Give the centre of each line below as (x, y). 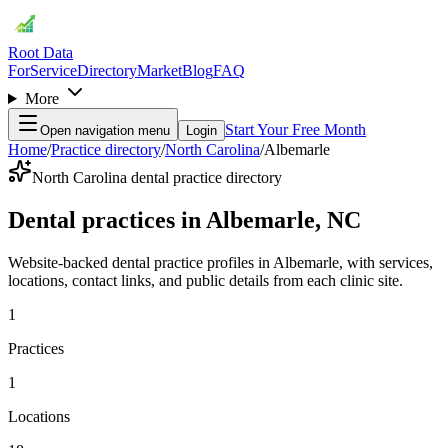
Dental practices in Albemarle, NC (184, 219)
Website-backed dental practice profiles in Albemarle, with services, (220, 262)
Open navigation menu (105, 130)
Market (159, 70)
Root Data (40, 52)
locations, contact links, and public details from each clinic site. (205, 280)
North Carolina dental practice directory (157, 177)
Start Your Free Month (295, 129)
